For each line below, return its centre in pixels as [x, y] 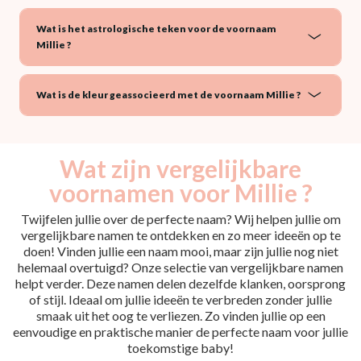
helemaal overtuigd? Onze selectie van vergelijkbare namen [180, 267]
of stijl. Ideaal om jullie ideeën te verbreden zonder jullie [180, 299]
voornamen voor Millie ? [180, 192]
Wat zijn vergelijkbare [180, 168]
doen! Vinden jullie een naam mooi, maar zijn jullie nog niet [180, 251]
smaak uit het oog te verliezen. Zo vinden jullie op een [180, 315]
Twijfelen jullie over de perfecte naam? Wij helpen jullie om [180, 218]
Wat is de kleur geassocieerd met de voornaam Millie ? [168, 94]
